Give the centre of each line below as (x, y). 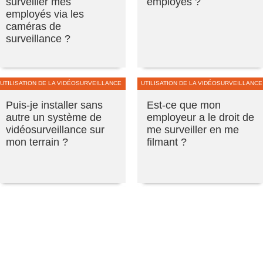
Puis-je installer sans (54, 105)
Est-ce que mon (184, 105)
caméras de (33, 26)
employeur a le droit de (200, 117)
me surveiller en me (193, 129)
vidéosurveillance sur (55, 129)
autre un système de (54, 117)
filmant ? (167, 142)
